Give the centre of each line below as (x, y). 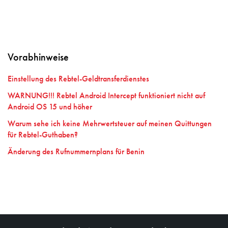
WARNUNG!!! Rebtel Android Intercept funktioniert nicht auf (106, 96)
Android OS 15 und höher (50, 107)
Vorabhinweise (38, 58)
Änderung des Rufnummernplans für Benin (76, 152)
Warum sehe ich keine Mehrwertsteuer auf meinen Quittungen (110, 124)
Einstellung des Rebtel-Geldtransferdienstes (78, 79)
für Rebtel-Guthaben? (43, 135)
